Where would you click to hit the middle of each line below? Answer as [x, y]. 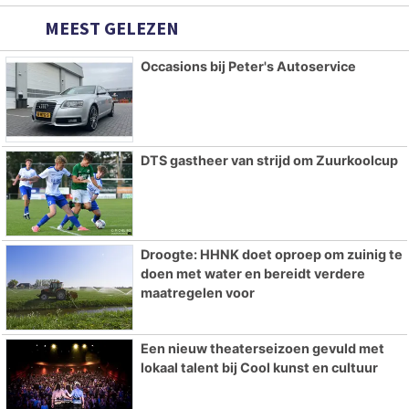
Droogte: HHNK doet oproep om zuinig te [271, 254]
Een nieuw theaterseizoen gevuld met [262, 348]
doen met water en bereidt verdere [252, 273]
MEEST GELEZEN [110, 28]
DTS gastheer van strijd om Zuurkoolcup [269, 160]
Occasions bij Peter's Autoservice [248, 67]
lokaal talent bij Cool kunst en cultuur [259, 367]
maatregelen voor [197, 292]
